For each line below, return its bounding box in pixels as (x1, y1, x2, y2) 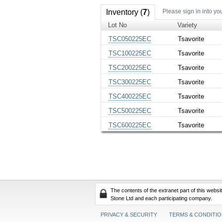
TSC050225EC (109, 35, 152, 43)
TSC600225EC (109, 121, 152, 129)
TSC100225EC (109, 49, 152, 57)
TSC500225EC (109, 107, 152, 114)
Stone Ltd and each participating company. (111, 195, 212, 201)
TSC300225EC (109, 78, 152, 86)
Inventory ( (106, 7, 143, 16)
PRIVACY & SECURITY (101, 212, 158, 218)
